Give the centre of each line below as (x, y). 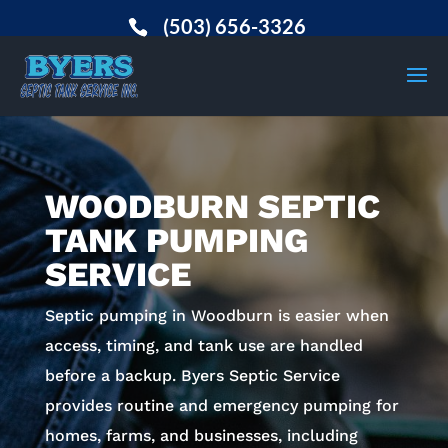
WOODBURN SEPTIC (212, 206)
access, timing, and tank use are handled (203, 345)
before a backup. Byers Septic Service (192, 375)
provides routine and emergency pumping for (221, 405)
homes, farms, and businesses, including (201, 435)
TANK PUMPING (176, 240)
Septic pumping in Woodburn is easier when (216, 315)
